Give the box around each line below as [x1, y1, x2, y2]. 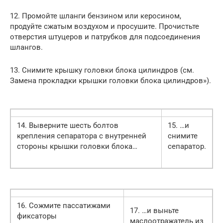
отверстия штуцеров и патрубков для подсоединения [10, 32, 200, 41]
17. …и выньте [130, 206, 179, 215]
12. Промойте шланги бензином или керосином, [10, 11, 181, 20]
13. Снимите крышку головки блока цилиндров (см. [10, 65, 194, 75]
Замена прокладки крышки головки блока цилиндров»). [10, 76, 211, 85]
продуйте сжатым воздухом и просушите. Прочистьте [10, 21, 199, 31]
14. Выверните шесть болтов [17, 120, 118, 130]
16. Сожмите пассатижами [17, 201, 111, 210]
